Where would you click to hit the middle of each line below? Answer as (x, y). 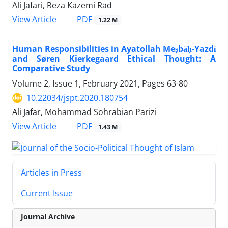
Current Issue (47, 194)
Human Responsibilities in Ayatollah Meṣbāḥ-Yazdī (114, 49)
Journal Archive (48, 217)
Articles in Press (51, 173)
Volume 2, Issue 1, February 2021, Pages (90, 84)
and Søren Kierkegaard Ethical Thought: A (114, 59)
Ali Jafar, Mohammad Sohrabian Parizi (84, 112)
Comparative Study (51, 68)
